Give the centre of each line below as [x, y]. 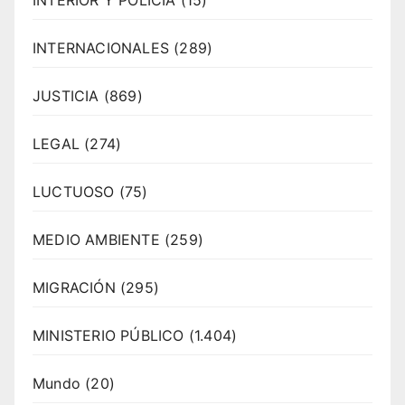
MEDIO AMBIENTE [96, 239]
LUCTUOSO [74, 191]
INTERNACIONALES [101, 47]
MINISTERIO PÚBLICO [108, 335]
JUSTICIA [66, 95]
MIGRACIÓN [74, 287]
